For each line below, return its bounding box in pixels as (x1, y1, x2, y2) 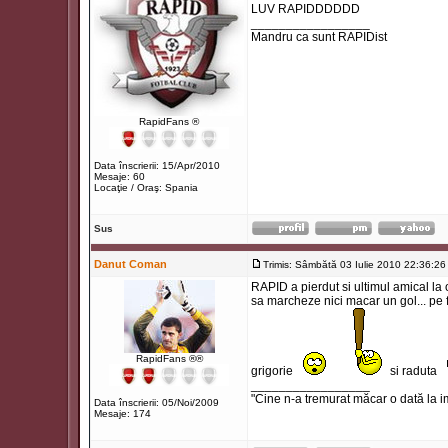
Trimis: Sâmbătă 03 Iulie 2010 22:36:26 (263, 259, 446, 270)
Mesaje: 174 (94, 408, 151, 419)
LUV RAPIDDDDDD (251, 2, 360, 16)
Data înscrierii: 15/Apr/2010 (94, 160, 220, 171)
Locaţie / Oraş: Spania (94, 182, 198, 193)
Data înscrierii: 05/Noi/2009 (94, 397, 219, 408)
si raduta (387, 364, 440, 378)
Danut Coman (94, 258, 167, 270)
